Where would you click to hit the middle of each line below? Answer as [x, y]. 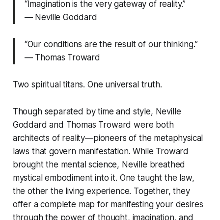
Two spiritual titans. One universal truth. [87, 85]
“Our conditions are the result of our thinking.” [111, 44]
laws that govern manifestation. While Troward [101, 151]
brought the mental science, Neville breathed [99, 165]
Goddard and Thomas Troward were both [93, 125]
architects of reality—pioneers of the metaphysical [108, 138]
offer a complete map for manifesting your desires [108, 205]
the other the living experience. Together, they [101, 191]
